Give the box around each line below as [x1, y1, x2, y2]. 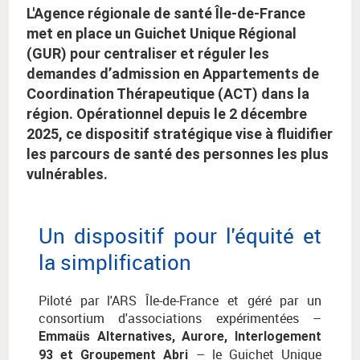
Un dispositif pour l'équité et [39, 222, 321, 250]
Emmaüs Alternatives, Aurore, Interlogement [39, 329, 321, 345]
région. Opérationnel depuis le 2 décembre [27, 105, 307, 123]
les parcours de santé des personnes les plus [27, 145, 329, 163]
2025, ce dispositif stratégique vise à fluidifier [27, 125, 333, 143]
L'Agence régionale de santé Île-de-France [27, 5, 305, 22]
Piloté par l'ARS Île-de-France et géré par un [39, 292, 321, 310]
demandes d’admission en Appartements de [27, 65, 319, 83]
